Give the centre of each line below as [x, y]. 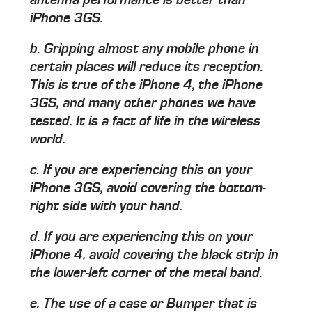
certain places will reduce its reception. [147, 67]
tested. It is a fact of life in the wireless [146, 121]
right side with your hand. [107, 206]
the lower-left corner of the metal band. [147, 273]
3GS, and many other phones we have [143, 103]
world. [48, 139]
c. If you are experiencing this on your [141, 170]
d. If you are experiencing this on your [142, 236]
